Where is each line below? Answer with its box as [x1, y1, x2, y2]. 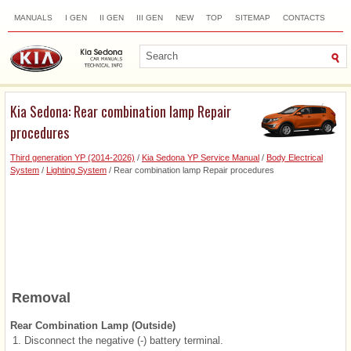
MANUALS [14, 13, 52, 22]
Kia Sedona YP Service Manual [142, 152, 259, 162]
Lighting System [46, 165, 107, 175]
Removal [12, 289, 71, 306]
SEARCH [14, 34, 47, 42]
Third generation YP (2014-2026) [10, 152, 135, 162]
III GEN [136, 13, 163, 22]
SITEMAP [235, 13, 270, 22]
